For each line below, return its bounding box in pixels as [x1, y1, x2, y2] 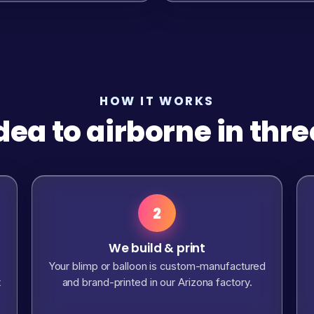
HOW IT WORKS [100, 93, 214, 110]
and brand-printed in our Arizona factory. [62, 275, 252, 289]
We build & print [108, 240, 206, 257]
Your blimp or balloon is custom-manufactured [48, 259, 266, 273]
